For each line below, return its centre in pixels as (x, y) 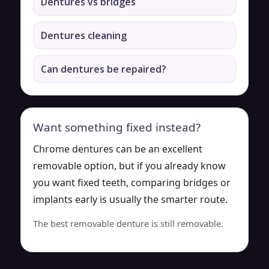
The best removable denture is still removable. (128, 223)
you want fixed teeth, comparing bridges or (132, 182)
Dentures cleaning (84, 35)
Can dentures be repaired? (104, 69)
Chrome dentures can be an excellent (118, 149)
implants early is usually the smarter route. (130, 199)
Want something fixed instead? (117, 127)
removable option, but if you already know (129, 165)
